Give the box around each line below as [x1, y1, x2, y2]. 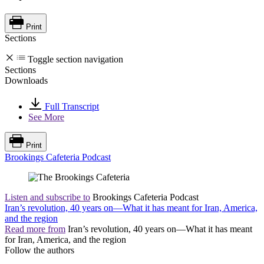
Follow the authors [5, 245, 74, 256]
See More [28, 112, 64, 123]
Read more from [5, 224, 65, 235]
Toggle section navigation [28, 54, 123, 65]
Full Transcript [42, 101, 99, 112]
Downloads [5, 75, 48, 86]
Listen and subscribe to [5, 192, 90, 203]
